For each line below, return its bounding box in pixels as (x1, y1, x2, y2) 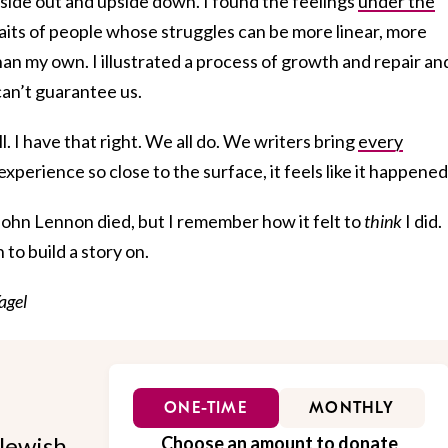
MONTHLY (309, 398, 395, 417)
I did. (402, 209, 442, 232)
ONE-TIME (164, 398, 248, 417)
